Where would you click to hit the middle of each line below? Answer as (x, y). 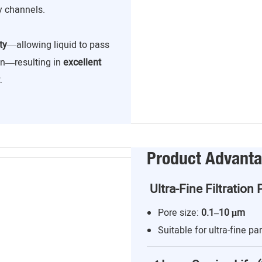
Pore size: (180, 213)
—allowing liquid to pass (58, 45)
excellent (82, 62)
